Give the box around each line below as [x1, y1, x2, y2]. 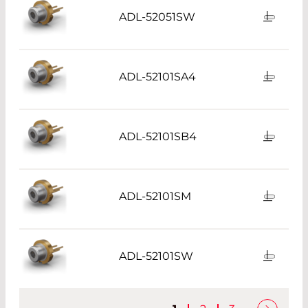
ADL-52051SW [119, 10, 196, 23]
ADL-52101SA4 [119, 69, 197, 83]
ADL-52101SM [119, 189, 192, 203]
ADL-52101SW [119, 249, 194, 263]
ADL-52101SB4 [119, 129, 197, 143]
